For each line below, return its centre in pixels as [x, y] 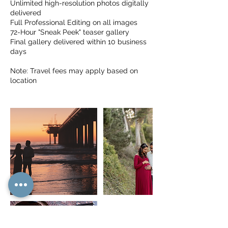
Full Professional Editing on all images [74, 22]
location [23, 80]
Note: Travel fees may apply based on [74, 71]
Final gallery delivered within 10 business [78, 42]
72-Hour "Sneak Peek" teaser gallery [70, 32]
